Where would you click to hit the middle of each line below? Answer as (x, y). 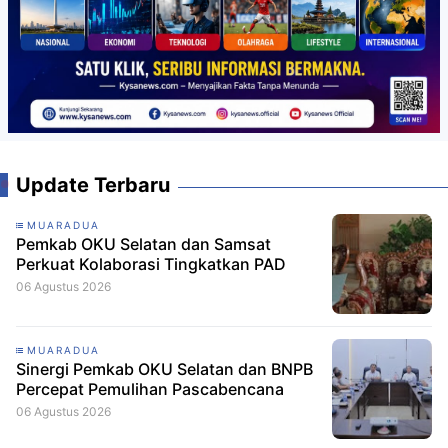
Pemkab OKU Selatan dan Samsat (143, 244)
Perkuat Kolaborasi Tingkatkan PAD (151, 264)
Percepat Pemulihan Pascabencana (150, 389)
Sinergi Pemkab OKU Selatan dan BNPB (164, 369)
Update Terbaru (93, 185)
